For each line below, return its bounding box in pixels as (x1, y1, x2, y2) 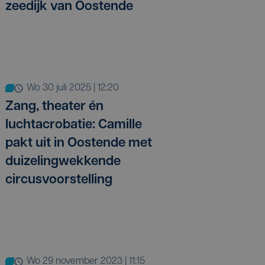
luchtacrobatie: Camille (5, 118, 142, 132)
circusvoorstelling (5, 173, 112, 188)
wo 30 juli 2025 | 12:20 (35, 83, 119, 93)
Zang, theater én (5, 100, 104, 114)
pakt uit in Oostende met (5, 137, 152, 151)
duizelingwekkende (5, 155, 121, 169)
